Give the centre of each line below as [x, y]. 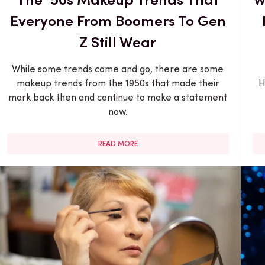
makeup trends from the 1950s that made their [118, 83]
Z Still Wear [118, 42]
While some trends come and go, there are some [118, 69]
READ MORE [118, 143]
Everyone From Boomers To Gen [118, 20]
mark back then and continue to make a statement [118, 97]
